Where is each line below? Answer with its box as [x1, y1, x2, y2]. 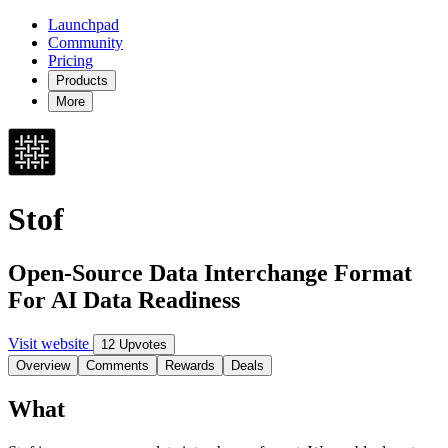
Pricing [48, 52, 93, 69]
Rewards [165, 357, 215, 373]
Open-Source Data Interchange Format [8, 259, 412, 286]
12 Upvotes [101, 336, 167, 352]
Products [56, 73, 108, 88]
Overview [16, 357, 70, 373]
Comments [86, 357, 149, 373]
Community [48, 34, 123, 51]
